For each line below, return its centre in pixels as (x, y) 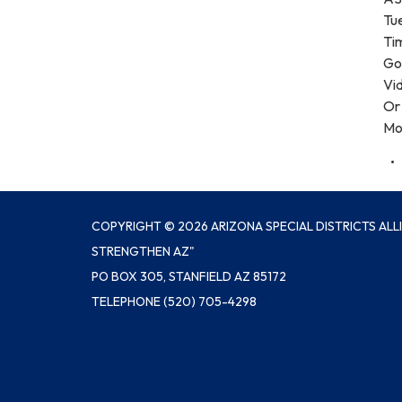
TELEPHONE (126, 301)
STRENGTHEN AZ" (143, 251)
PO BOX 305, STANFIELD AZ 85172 (189, 276)
